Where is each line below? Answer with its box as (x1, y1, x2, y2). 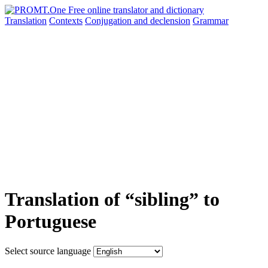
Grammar (193, 16, 229, 26)
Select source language (5, 245, 91, 256)
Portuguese (5, 211, 96, 233)
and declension (134, 16, 190, 26)
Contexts (49, 16, 83, 26)
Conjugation (85, 16, 134, 26)
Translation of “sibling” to (5, 188, 220, 211)
